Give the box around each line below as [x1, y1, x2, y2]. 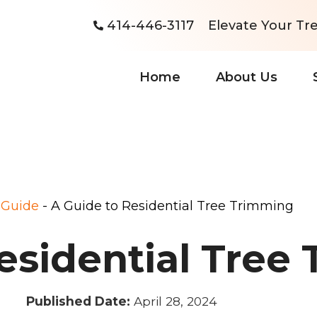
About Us [215, 69, 277, 85]
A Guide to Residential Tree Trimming [51, 197, 294, 214]
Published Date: [26, 293, 130, 309]
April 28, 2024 [134, 293, 217, 309]
